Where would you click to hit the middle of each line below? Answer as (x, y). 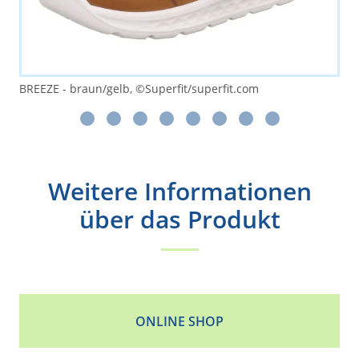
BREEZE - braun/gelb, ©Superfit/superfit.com (139, 89)
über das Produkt (179, 219)
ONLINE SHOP (179, 321)
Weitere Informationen (179, 191)
